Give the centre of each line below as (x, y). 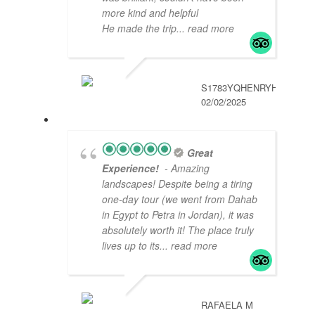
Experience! (132, 168)
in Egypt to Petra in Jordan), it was (178, 215)
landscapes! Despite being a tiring (177, 184)
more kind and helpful (150, 13)
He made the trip (139, 28)
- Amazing (186, 168)
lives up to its (131, 246)
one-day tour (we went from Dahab (180, 199)
